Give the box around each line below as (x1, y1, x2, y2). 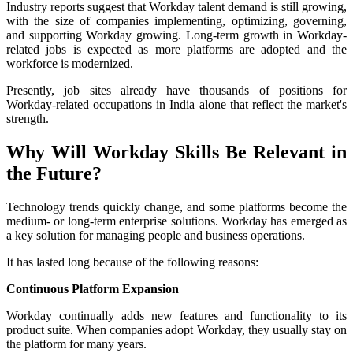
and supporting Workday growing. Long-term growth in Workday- (6, 28, 347, 42)
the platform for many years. (6, 336, 147, 351)
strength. (6, 111, 49, 125)
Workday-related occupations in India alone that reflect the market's (6, 97, 347, 111)
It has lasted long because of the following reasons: (6, 255, 258, 269)
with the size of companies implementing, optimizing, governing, (6, 13, 347, 28)
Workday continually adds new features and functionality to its (6, 308, 347, 322)
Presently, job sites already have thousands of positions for (6, 83, 347, 97)
